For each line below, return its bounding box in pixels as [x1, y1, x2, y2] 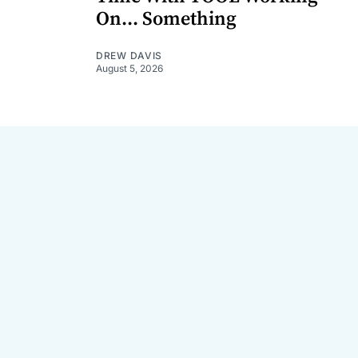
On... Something [96, 7, 237, 32]
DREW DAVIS [96, 50, 162, 62]
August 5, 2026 [96, 62, 163, 75]
